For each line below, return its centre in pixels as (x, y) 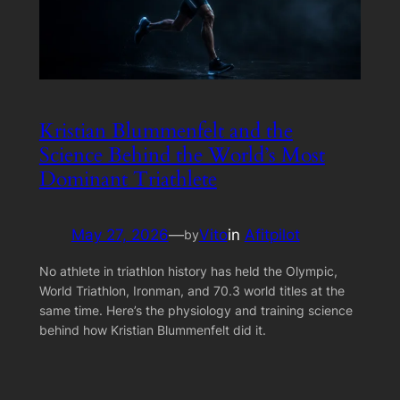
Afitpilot (272, 235)
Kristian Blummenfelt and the (166, 131)
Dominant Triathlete (128, 179)
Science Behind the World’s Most (182, 155)
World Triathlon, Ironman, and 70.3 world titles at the (192, 291)
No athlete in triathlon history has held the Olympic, (188, 271)
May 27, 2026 (120, 235)
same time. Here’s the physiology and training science (196, 311)
